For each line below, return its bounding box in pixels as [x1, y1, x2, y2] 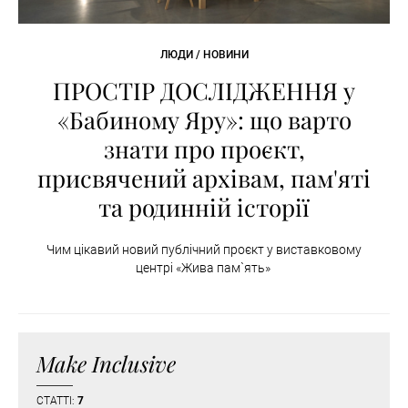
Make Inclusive [36, 349, 176, 379]
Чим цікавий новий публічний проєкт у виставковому [46, 242, 362, 258]
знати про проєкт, [103, 133, 305, 166]
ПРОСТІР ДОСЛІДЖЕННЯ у [53, 75, 355, 107]
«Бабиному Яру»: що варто [56, 104, 352, 137]
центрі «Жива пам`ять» [135, 260, 273, 276]
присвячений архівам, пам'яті [37, 162, 371, 195]
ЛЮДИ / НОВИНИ [159, 48, 249, 62]
